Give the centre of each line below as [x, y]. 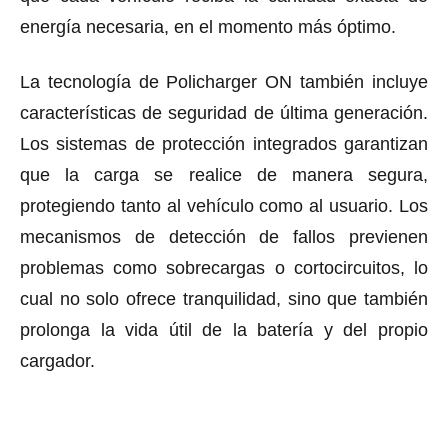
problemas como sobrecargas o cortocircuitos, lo [224, 267]
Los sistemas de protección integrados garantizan [224, 143]
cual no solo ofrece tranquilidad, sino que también [224, 298]
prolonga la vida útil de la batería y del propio [224, 329]
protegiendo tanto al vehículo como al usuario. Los [224, 205]
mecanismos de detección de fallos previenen [224, 236]
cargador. [57, 360]
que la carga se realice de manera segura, [224, 174]
